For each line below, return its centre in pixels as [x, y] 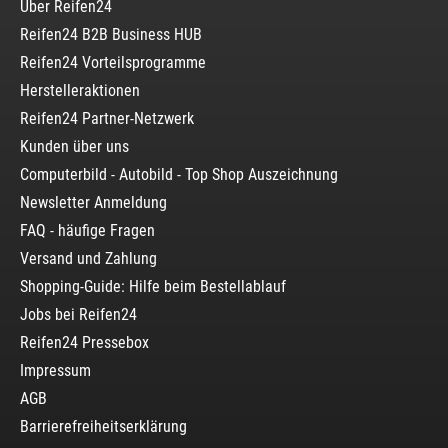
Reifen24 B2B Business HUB [111, 34]
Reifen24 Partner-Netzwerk [107, 118]
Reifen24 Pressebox [84, 342]
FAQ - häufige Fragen [87, 230]
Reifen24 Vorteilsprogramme [113, 62]
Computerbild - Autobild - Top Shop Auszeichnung [179, 174]
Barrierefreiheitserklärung [103, 426]
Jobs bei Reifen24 [78, 314]
